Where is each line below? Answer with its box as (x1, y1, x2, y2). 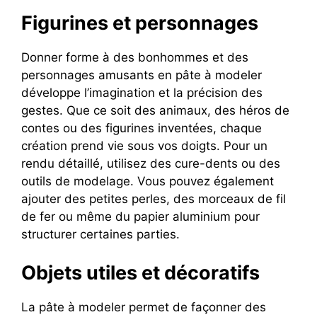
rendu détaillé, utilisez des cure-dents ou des (21, 156, 280, 171)
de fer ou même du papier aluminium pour (21, 209, 260, 224)
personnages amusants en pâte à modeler (21, 68, 262, 83)
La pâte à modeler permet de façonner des (21, 299, 266, 314)
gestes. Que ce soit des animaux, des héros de (21, 103, 289, 118)
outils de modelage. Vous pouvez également (21, 174, 274, 189)
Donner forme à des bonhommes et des (21, 50, 248, 65)
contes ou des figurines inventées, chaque (21, 121, 262, 136)
